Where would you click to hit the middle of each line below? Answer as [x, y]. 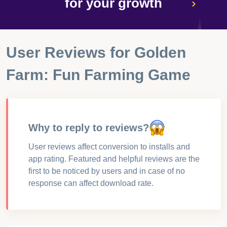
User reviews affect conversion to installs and [109, 147]
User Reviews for [70, 52]
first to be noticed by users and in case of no [107, 171]
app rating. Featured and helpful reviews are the [114, 159]
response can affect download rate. [91, 183]
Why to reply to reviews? [89, 128]
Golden [160, 52]
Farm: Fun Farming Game [98, 75]
